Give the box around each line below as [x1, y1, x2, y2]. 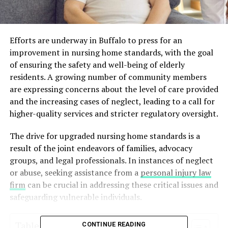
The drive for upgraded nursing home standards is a [9, 130, 200, 142]
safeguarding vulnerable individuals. [9, 191, 142, 203]
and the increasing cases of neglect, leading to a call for [9, 96, 215, 107]
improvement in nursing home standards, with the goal [9, 47, 213, 59]
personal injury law [140, 167, 211, 179]
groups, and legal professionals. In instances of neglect [9, 155, 213, 166]
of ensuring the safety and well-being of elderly [9, 59, 185, 71]
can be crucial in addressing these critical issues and [25, 179, 218, 191]
